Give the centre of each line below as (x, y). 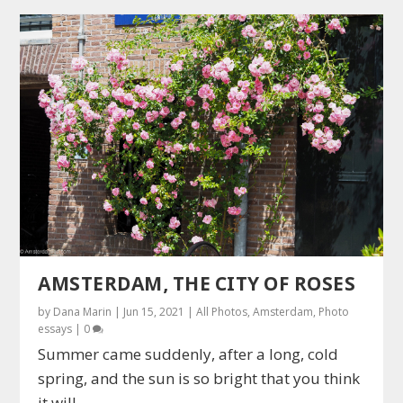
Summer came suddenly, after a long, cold (188, 354)
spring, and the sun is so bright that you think (199, 378)
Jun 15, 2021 (154, 311)
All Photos (222, 311)
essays (55, 328)
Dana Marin (83, 311)
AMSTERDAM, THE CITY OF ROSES (197, 283)
